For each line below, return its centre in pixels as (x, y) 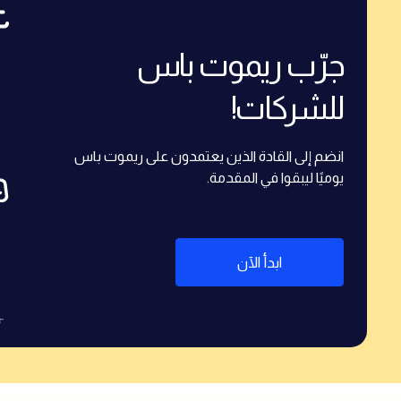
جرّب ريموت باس (240, 64)
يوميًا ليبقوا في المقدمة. (275, 177)
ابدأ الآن (259, 262)
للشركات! (287, 107)
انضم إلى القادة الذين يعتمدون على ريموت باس (209, 156)
